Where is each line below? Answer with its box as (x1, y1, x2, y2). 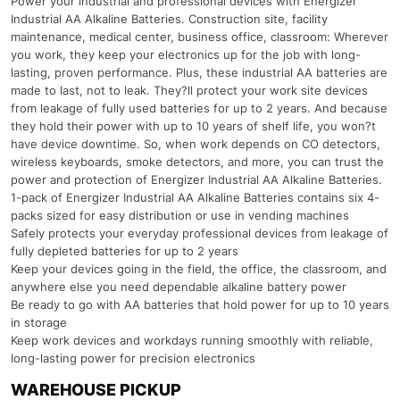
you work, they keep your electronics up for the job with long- (11, 47, 361, 62)
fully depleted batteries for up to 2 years (11, 244, 238, 259)
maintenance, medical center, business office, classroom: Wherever (11, 29, 388, 45)
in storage (11, 315, 67, 330)
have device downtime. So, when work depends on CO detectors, (11, 137, 380, 152)
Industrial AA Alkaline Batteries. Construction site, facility (11, 12, 328, 27)
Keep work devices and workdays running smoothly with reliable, (11, 333, 373, 348)
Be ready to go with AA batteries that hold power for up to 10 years (11, 297, 389, 312)
